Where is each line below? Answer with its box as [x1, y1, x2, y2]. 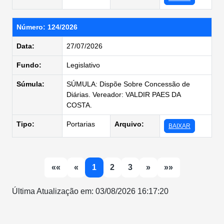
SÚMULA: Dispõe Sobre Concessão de [66, 80, 190, 88]
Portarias [66, 120, 95, 128]
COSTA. [66, 101, 92, 109]
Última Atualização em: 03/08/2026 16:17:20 [12, 187, 168, 195]
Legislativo [66, 61, 100, 69]
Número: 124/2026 [16, 23, 77, 31]
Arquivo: [114, 120, 144, 128]
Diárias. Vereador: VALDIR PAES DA [66, 90, 181, 98]
